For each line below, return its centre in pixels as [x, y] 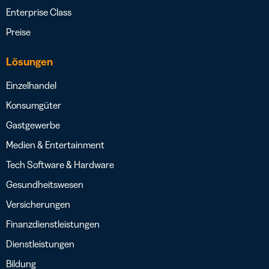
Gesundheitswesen [45, 185]
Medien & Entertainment [55, 145]
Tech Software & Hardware [60, 165]
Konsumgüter [34, 105]
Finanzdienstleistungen [53, 224]
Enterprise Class [39, 12]
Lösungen [29, 62]
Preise [18, 32]
